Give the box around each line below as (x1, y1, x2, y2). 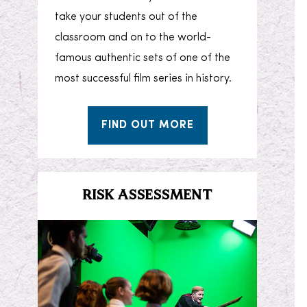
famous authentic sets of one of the (55, 52, 231, 64)
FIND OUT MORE (101, 119, 194, 131)
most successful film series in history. (55, 73, 232, 84)
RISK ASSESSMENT (82, 188, 212, 203)
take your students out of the (55, 11, 198, 23)
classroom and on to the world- (55, 32, 212, 43)
